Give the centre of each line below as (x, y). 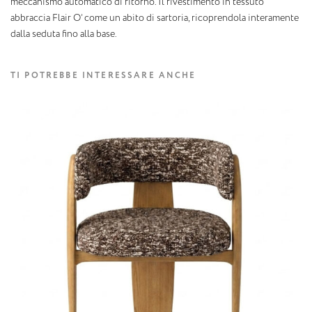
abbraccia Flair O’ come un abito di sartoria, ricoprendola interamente (155, 18)
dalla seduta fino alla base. (64, 34)
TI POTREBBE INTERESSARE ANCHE (103, 76)
